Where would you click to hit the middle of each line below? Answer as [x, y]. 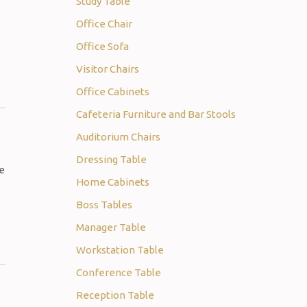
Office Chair [104, 24]
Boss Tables [104, 205]
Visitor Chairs [108, 69]
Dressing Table [111, 159]
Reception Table [115, 295]
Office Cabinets [113, 91]
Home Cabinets [113, 182]
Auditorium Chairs [118, 137]
